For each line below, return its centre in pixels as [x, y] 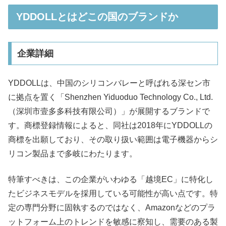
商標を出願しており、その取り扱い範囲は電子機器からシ [113, 140]
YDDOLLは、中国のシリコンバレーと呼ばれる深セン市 [109, 83]
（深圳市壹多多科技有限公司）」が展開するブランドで [109, 111]
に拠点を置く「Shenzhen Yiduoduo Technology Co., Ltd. [110, 97]
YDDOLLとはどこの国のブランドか [97, 16]
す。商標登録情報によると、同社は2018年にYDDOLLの [110, 126]
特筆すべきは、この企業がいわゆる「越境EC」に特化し [111, 179]
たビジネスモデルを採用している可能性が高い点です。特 [113, 193]
